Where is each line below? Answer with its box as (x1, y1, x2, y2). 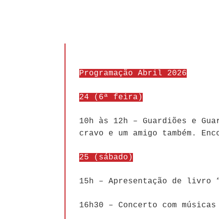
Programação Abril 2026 (79, 69, 187, 78)
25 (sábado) (79, 153, 133, 162)
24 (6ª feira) (79, 93, 143, 102)
